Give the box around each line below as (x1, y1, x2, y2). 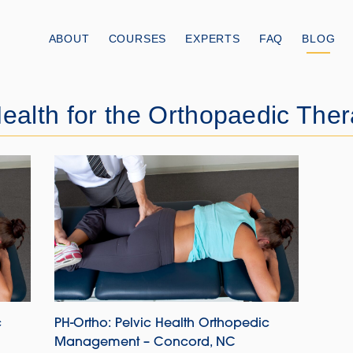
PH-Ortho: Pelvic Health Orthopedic (54, 318, 269, 330)
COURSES (108, 32, 167, 46)
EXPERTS (185, 32, 240, 46)
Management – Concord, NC (54, 336, 236, 349)
